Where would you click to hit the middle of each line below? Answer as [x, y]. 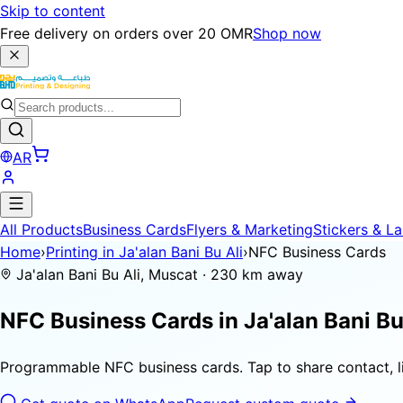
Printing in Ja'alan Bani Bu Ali [144, 252]
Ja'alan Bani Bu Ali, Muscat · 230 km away [157, 274]
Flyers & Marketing [250, 229]
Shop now [287, 33]
